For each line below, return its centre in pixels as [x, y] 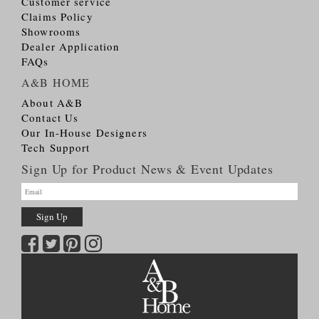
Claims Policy [57, 16]
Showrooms [51, 31]
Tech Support [56, 147]
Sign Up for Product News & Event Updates [147, 169]
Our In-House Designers [84, 132]
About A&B [52, 103]
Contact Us [50, 117]
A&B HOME [56, 82]
